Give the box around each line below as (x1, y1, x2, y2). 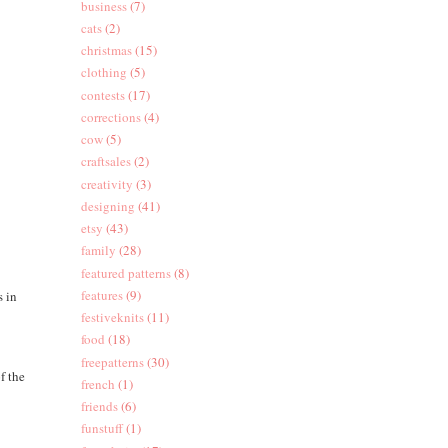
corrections (80, 107, 141, 126)
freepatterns (80, 352, 144, 371)
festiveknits (80, 308, 144, 327)
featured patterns (80, 263, 171, 282)
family (80, 241, 116, 260)
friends (80, 397, 118, 416)
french (80, 374, 115, 393)
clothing (80, 63, 127, 82)
